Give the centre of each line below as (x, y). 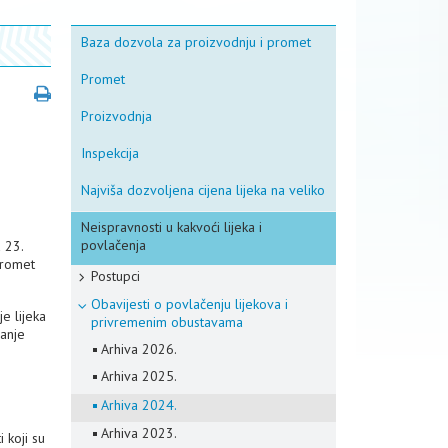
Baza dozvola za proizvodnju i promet (196, 42)
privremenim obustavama (167, 322)
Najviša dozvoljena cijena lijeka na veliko (203, 190)
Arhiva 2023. (139, 433)
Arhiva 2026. (139, 349)
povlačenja (113, 245)
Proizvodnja (116, 116)
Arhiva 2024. (139, 405)
